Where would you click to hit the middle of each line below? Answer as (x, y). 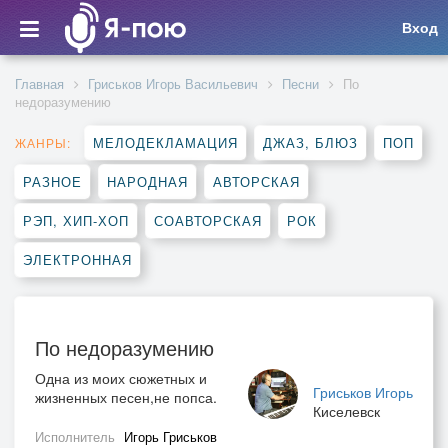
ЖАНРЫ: (43, 142)
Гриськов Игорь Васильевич (173, 83)
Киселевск (346, 411)
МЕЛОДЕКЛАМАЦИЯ (165, 142)
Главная (39, 83)
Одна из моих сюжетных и (121, 378)
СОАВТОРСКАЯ (208, 220)
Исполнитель (77, 436)
